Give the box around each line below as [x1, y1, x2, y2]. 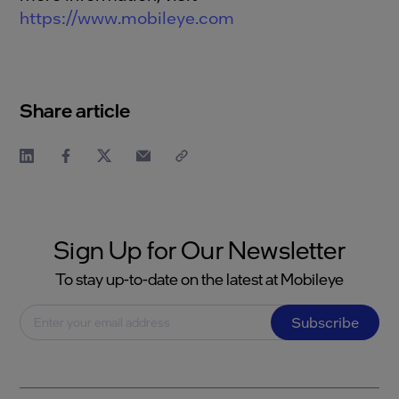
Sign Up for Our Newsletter [53, 232, 346, 265]
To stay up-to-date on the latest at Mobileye [55, 268, 344, 289]
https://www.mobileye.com [20, 5, 235, 28]
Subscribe [290, 313, 359, 332]
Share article [20, 96, 131, 122]
